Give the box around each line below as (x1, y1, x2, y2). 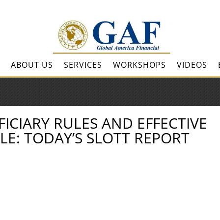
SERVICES (63, 59, 102, 70)
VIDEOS (176, 59, 207, 70)
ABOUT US (10, 59, 53, 70)
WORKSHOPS (112, 59, 166, 70)
